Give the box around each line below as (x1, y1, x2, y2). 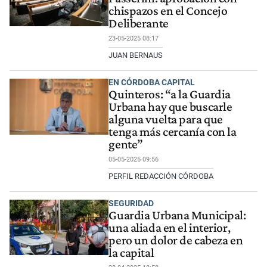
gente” (108, 137, 143, 152)
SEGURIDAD (108, 198, 154, 208)
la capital (108, 246, 154, 260)
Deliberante (108, 16, 169, 31)
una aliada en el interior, (108, 221, 231, 235)
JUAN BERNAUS (108, 51, 163, 60)
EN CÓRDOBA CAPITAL (108, 77, 195, 88)
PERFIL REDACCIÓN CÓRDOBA (108, 172, 214, 181)
